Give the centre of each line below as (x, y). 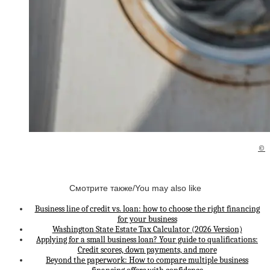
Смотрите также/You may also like (135, 188)
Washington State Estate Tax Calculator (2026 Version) (147, 230)
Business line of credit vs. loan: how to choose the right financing (147, 209)
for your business (147, 219)
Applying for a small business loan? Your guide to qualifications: (147, 240)
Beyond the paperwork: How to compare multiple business (147, 260)
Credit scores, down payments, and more (147, 250)
